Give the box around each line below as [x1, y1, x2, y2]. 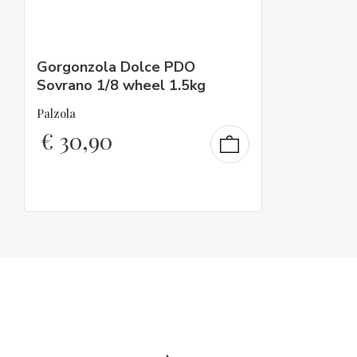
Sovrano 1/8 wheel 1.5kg [37, 75, 206, 95]
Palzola [37, 106, 76, 121]
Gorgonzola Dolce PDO [37, 57, 195, 76]
